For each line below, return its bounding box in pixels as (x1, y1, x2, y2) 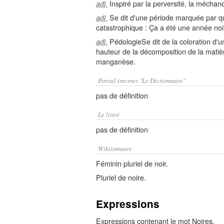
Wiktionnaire (98, 144, 132, 152)
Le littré (98, 110, 119, 118)
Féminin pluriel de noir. (96, 158, 168, 168)
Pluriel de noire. (96, 172, 146, 182)
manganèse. (96, 56, 135, 66)
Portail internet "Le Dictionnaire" (98, 76, 185, 84)
